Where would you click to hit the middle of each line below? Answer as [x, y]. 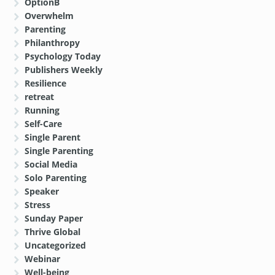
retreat [40, 97]
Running [42, 110]
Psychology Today [63, 56]
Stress [38, 205]
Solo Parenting [56, 178]
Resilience [46, 83]
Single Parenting [59, 151]
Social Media [51, 165]
